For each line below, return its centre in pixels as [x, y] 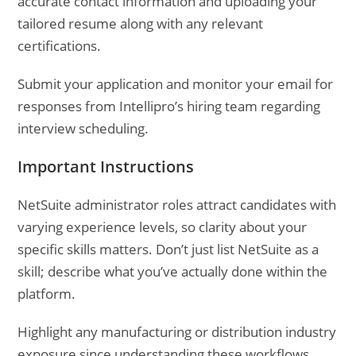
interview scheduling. [83, 128]
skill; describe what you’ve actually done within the [173, 271]
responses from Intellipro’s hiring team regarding [169, 106]
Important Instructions [106, 166]
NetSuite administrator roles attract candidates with [177, 205]
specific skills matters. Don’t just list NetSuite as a [168, 249]
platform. [47, 294]
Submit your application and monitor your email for [176, 84]
